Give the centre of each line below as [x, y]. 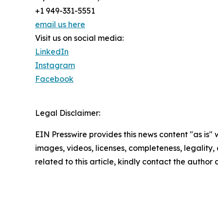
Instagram [55, 65]
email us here [60, 24]
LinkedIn [52, 51]
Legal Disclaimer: [68, 113]
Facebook [54, 79]
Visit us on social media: [79, 38]
